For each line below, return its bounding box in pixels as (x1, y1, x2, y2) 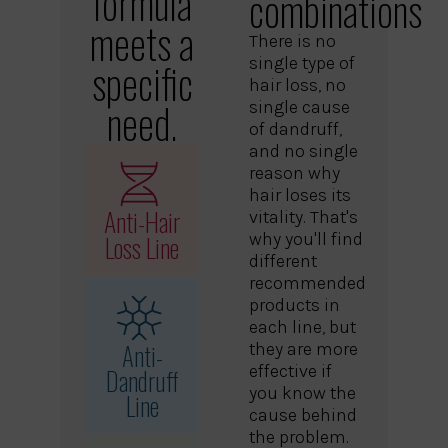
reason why (249, 162, 340, 185)
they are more (249, 338, 358, 361)
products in (249, 294, 340, 317)
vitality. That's (249, 206, 358, 229)
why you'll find (249, 228, 363, 251)
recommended (249, 272, 366, 295)
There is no (249, 30, 336, 53)
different (249, 250, 317, 273)
